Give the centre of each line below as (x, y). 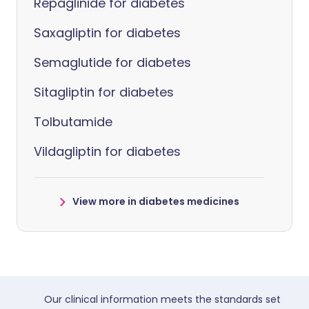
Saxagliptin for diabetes (107, 33)
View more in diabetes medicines (156, 201)
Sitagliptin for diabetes (104, 92)
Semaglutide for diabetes (112, 62)
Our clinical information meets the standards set (162, 299)
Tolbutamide (73, 122)
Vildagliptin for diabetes (107, 151)
